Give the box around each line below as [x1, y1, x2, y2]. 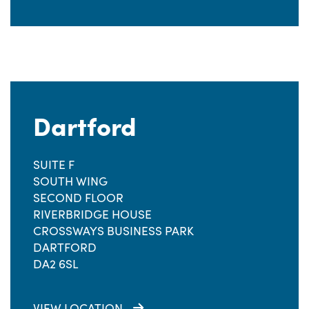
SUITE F [33, 156, 74, 172]
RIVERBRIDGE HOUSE [33, 206, 152, 222]
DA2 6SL [33, 255, 79, 272]
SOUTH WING [33, 172, 108, 189]
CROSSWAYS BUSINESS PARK [33, 222, 194, 239]
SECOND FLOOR [33, 189, 123, 206]
